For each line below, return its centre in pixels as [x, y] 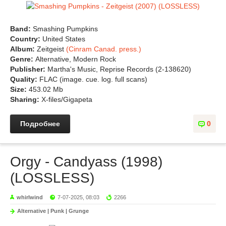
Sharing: [26, 99]
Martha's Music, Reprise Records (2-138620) [119, 69]
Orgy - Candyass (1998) [86, 162]
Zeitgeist [51, 49]
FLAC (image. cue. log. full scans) [93, 79]
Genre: [23, 59]
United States [64, 39]
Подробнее [40, 124]
